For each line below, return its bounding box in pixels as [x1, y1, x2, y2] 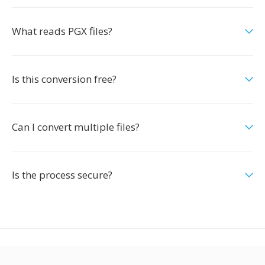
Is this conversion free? [12, 72, 117, 86]
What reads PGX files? [12, 24, 112, 38]
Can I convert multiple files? [12, 120, 140, 134]
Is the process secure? [12, 168, 112, 182]
